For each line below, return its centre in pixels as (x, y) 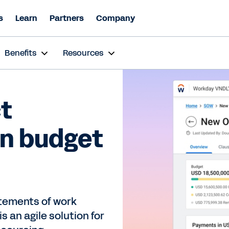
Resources (83, 53)
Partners (67, 18)
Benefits (20, 53)
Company (116, 18)
